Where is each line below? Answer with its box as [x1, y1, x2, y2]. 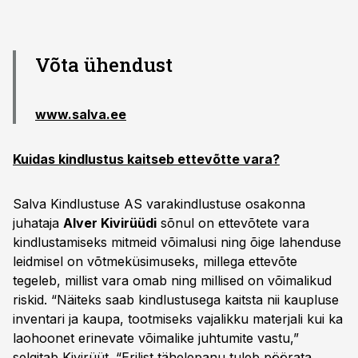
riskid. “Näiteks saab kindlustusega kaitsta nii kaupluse [13, 292, 339, 308]
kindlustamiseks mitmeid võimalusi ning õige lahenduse [13, 234, 341, 250]
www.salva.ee [35, 106, 126, 122]
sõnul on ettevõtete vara [157, 215, 309, 231]
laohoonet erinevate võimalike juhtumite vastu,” [13, 330, 299, 346]
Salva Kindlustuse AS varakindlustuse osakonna [13, 196, 305, 212]
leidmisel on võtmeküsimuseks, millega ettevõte [13, 253, 297, 269]
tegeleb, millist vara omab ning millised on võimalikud [13, 272, 332, 288]
